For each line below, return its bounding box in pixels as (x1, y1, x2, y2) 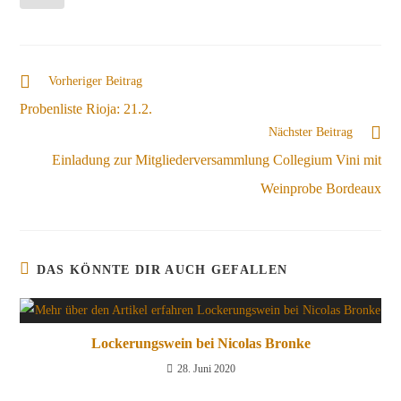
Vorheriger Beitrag (48, 74, 143, 89)
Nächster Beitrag (268, 125, 353, 140)
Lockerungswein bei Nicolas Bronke (90, 336, 311, 352)
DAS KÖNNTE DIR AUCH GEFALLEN (36, 263, 288, 277)
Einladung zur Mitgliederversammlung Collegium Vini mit (51, 152, 381, 168)
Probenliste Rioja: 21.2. (20, 101, 153, 117)
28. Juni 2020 (176, 363, 235, 376)
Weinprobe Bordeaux (260, 181, 381, 197)
